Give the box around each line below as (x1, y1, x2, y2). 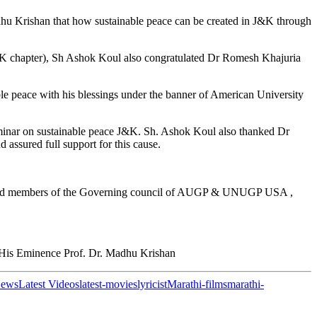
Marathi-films (167, 277, 227, 290)
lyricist (137, 277, 167, 290)
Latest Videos (18, 277, 79, 290)
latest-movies (79, 277, 137, 290)
